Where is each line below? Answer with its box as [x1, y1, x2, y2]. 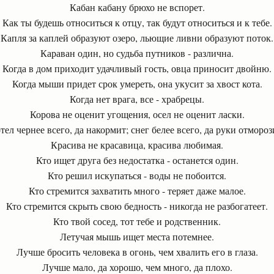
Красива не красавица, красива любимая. [51, 138, 223, 151]
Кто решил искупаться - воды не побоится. [48, 169, 226, 182]
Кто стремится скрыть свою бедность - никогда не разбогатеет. [6, 199, 268, 212]
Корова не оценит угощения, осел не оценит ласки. [29, 108, 245, 120]
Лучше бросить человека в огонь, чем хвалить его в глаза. [16, 245, 258, 258]
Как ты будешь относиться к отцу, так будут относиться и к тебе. [2, 16, 272, 29]
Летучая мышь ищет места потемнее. [60, 230, 214, 243]
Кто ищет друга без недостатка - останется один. [35, 154, 239, 166]
